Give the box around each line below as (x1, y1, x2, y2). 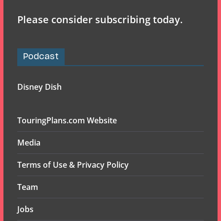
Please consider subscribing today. (17, 13, 183, 26)
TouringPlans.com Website (17, 115, 117, 126)
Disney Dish (17, 81, 62, 92)
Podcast (23, 53, 59, 61)
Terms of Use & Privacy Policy (17, 159, 129, 170)
